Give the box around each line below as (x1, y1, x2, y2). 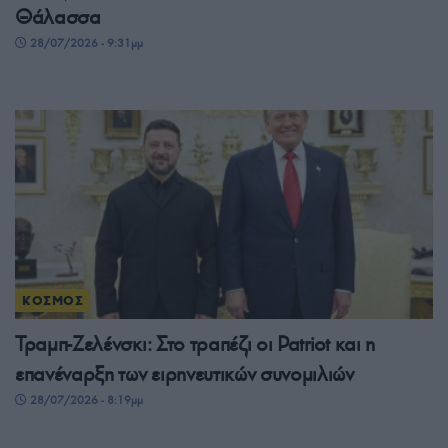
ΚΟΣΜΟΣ (22, 293, 84, 309)
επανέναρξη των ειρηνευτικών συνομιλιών (15, 361, 354, 388)
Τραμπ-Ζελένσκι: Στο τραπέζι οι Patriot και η (15, 331, 375, 358)
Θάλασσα (15, 4, 101, 31)
